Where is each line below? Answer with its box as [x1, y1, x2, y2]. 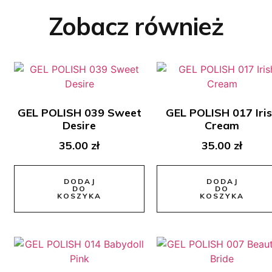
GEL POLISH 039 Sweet [17, 105, 141, 120]
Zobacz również [49, 10, 223, 41]
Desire [63, 118, 97, 132]
